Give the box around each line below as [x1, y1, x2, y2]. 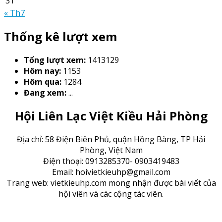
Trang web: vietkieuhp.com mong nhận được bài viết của [6, 177, 216, 189]
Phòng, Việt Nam [79, 145, 143, 156]
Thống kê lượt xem [4, 28, 117, 45]
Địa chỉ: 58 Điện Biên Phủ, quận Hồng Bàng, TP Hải [17, 134, 205, 145]
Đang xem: [24, 87, 66, 98]
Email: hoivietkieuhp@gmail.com [52, 166, 170, 178]
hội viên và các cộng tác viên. [58, 188, 164, 200]
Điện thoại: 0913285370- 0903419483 [43, 156, 179, 167]
